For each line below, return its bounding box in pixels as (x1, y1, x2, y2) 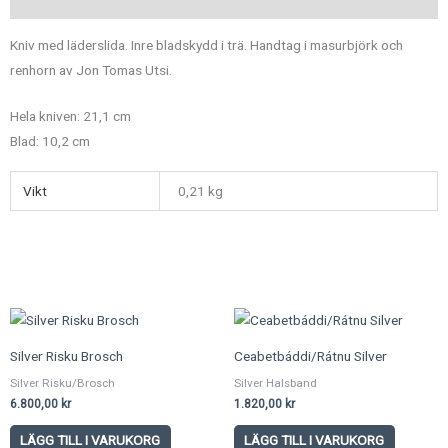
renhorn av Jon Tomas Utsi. (10, 61, 172, 78)
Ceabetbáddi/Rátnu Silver (234, 347, 387, 364)
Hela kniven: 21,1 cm (10, 108, 134, 125)
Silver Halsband (234, 375, 317, 390)
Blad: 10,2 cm (10, 133, 90, 150)
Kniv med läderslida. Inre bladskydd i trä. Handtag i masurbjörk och (10, 36, 403, 53)
